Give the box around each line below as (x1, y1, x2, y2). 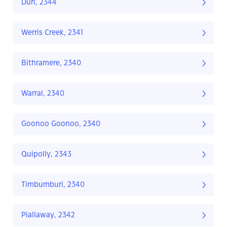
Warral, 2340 (21, 90, 64, 98)
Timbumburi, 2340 (21, 181, 85, 189)
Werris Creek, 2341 (21, 29, 83, 37)
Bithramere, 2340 (21, 60, 81, 67)
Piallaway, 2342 (21, 212, 75, 219)
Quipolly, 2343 (21, 151, 71, 159)
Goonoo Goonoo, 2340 (21, 121, 100, 128)
